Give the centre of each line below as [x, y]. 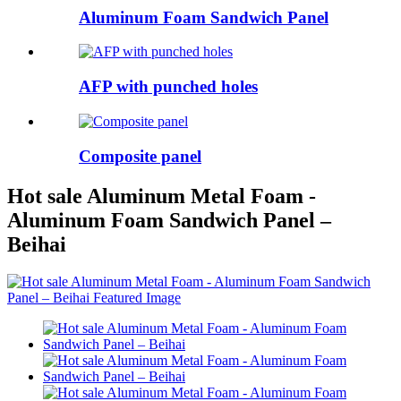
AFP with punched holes [168, 87]
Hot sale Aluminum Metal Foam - [162, 196]
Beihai [37, 244]
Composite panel [140, 156]
